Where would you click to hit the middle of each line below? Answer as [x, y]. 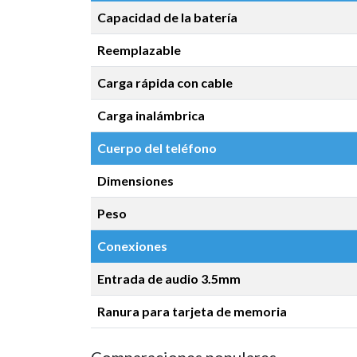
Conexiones [132, 246]
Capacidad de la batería [167, 17]
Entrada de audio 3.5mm [169, 279]
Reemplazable [139, 50]
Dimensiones [135, 180]
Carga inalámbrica [151, 115]
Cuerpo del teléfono [157, 148]
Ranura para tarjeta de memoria [192, 311]
